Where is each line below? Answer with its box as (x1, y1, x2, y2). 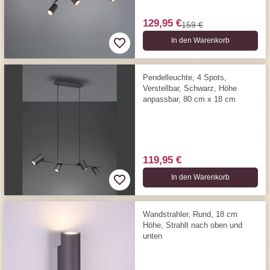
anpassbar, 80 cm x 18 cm (142, 94, 236, 104)
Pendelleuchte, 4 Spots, (142, 72, 227, 82)
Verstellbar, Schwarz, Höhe (142, 83, 237, 93)
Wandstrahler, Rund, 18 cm (142, 209, 237, 219)
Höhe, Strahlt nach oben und (142, 220, 242, 230)
